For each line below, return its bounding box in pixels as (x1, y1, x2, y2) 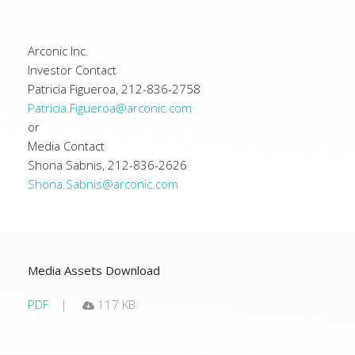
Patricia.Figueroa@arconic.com (28, 100, 192, 116)
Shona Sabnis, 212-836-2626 (28, 157, 187, 173)
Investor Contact (28, 62, 116, 78)
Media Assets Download (28, 262, 160, 278)
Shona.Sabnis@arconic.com (28, 176, 178, 192)
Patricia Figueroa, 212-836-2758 (28, 81, 200, 97)
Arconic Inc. (28, 43, 89, 59)
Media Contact (28, 138, 105, 154)
